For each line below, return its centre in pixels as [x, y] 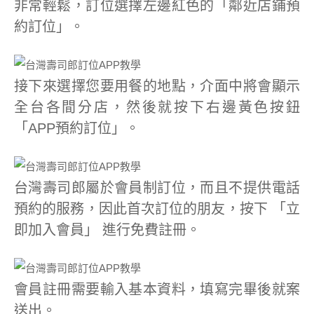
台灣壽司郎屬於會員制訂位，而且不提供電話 [157, 188]
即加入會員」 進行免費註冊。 [107, 230]
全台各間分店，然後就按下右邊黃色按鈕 [157, 107]
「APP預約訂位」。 [77, 128]
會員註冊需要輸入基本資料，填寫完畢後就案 [157, 289]
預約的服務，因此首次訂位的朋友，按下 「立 [157, 209]
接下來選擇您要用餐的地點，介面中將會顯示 [157, 86]
